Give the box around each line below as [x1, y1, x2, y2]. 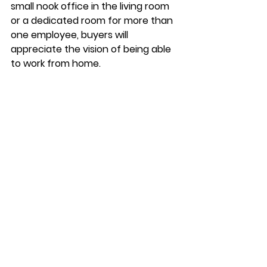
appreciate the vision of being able [11, 42, 173, 56]
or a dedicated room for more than [11, 13, 175, 27]
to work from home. [11, 56, 103, 70]
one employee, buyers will [11, 27, 131, 42]
